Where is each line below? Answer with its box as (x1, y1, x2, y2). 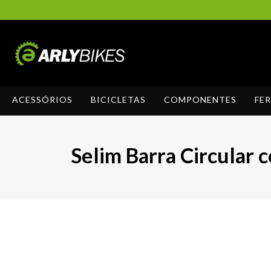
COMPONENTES (164, 94, 237, 105)
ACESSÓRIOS (12, 94, 73, 105)
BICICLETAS (91, 94, 146, 105)
